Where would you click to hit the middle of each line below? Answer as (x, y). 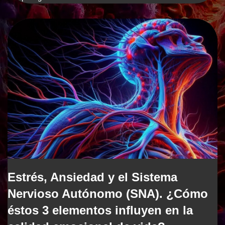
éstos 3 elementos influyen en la (100, 210)
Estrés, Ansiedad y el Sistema (92, 177)
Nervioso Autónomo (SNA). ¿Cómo (108, 194)
